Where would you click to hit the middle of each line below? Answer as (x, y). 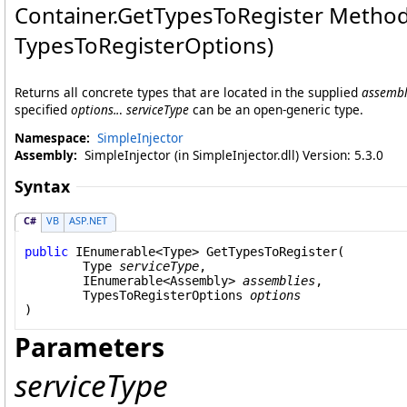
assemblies (279, 280)
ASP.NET (88, 220)
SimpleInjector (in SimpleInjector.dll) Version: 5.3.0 (230, 155)
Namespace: (52, 138)
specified (43, 109)
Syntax (42, 186)
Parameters (89, 347)
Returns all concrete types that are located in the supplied (188, 92)
